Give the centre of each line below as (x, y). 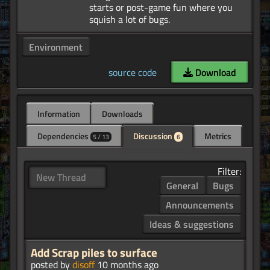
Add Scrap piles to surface (94, 253)
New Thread (61, 177)
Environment (56, 47)
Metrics (218, 136)
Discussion (154, 136)
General (182, 186)
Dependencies (64, 136)
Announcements (200, 205)
